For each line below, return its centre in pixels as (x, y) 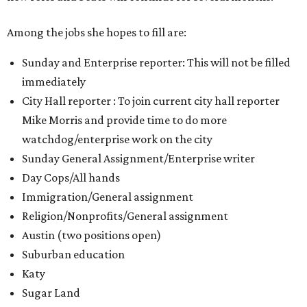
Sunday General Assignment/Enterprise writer (138, 159)
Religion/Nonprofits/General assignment (125, 216)
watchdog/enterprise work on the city (117, 139)
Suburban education (73, 255)
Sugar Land (51, 293)
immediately (54, 82)
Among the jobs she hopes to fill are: (97, 33)
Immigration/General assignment (108, 197)
